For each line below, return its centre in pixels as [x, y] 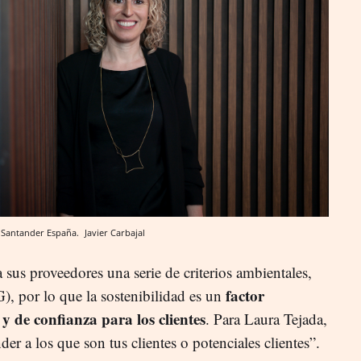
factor [243, 295]
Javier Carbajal [115, 232]
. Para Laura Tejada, [266, 318]
